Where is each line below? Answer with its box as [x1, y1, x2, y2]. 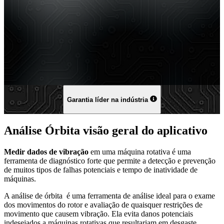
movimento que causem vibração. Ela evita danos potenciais [4, 209, 193, 218]
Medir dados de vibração [4, 147, 88, 156]
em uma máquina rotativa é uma [88, 147, 191, 156]
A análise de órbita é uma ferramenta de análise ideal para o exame [4, 191, 215, 200]
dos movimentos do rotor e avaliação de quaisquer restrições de [4, 200, 202, 209]
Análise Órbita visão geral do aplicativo [4, 123, 207, 137]
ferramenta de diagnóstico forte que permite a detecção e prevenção [4, 156, 215, 165]
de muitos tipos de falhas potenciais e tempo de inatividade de [4, 165, 197, 174]
